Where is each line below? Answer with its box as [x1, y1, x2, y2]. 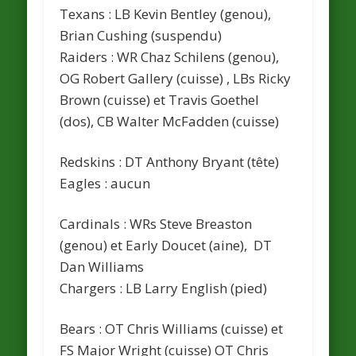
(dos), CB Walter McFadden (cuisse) [60, 111, 280, 130]
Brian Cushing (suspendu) [60, 25, 222, 44]
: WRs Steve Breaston [123, 214, 253, 233]
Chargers [60, 278, 120, 297]
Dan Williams [60, 257, 145, 276]
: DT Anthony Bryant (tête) [118, 152, 280, 171]
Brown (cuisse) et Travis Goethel [60, 90, 260, 109]
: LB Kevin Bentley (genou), [108, 4, 272, 23]
